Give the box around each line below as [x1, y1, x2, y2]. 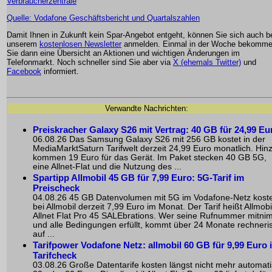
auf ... [33, 229, 55, 239]
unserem [7, 39, 39, 49]
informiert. [41, 67, 79, 76]
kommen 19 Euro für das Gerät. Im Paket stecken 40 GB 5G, [33, 153, 267, 163]
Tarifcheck [33, 250, 76, 261]
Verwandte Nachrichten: [105, 104, 188, 114]
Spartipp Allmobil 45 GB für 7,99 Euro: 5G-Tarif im [33, 172, 244, 183]
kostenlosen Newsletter [39, 39, 121, 49]
